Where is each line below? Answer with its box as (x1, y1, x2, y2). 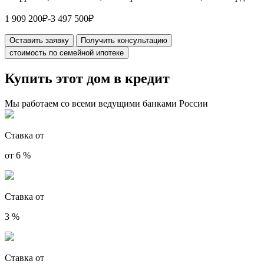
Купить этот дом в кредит (5, 71, 170, 87)
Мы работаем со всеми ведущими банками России (5, 98, 208, 109)
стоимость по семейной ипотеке (9, 48, 124, 58)
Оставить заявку (9, 36, 69, 45)
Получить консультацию (81, 36, 167, 45)
